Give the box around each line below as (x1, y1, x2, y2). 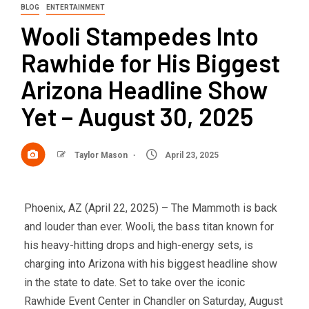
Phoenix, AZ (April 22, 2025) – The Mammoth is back (24, 201, 277, 215)
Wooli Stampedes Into (21, 21, 259, 51)
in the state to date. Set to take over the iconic (24, 276, 245, 290)
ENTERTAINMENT (46, 3, 105, 12)
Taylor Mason (74, 150, 130, 161)
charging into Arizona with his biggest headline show (24, 257, 277, 271)
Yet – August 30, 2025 (21, 101, 253, 132)
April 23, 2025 (163, 150, 219, 161)
